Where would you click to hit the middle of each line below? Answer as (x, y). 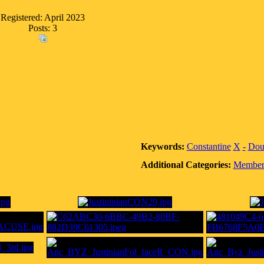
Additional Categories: (186, 165)
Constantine (209, 146)
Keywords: (162, 146)
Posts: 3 (43, 28)
